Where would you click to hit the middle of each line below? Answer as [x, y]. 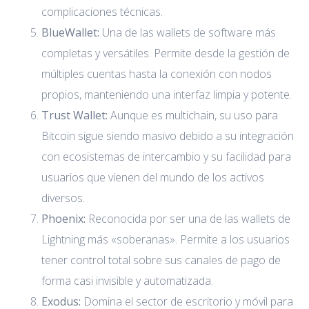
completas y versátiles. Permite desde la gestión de [166, 53]
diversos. [63, 198]
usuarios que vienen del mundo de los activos [153, 177]
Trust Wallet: [74, 115]
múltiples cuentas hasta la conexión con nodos [157, 73]
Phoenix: [63, 218]
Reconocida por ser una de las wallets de [188, 218]
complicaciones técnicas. [102, 11]
